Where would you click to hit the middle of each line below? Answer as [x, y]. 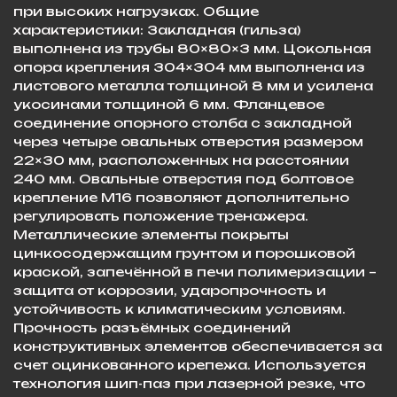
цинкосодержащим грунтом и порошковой [184, 253]
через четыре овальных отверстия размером [188, 141]
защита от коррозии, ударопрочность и [170, 290]
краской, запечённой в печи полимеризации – [195, 271]
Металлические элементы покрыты [151, 234]
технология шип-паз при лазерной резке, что [189, 383]
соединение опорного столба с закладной [183, 122]
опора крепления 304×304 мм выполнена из [189, 66]
